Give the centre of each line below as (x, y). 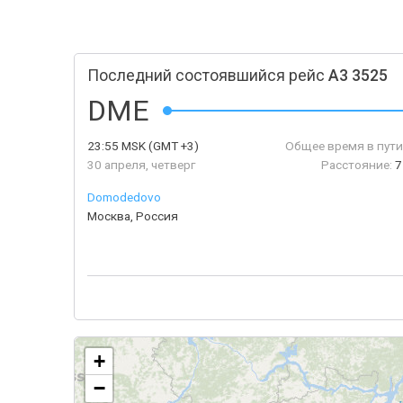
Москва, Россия (133, 216)
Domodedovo (124, 197)
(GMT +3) (172, 146)
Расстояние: (356, 165)
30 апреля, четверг (141, 165)
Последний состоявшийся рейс (208, 76)
